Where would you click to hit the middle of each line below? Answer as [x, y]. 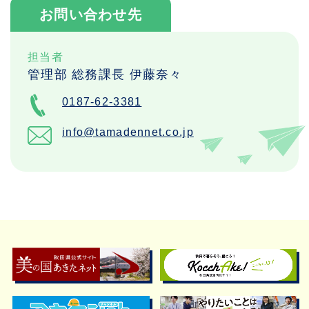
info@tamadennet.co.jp [128, 132]
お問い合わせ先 [90, 15]
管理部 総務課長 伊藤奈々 [105, 75]
